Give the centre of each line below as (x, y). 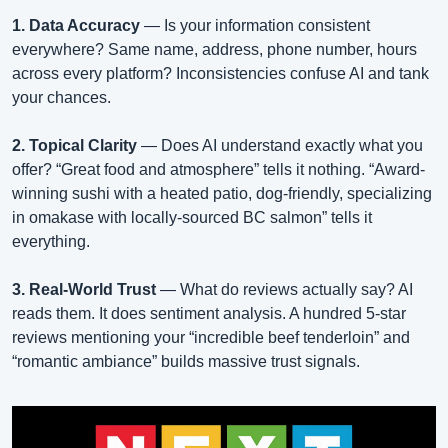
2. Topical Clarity (74, 146)
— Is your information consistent (255, 26)
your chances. (61, 98)
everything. (51, 242)
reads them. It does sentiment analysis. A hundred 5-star (209, 314)
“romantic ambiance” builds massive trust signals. (186, 362)
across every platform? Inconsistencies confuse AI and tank (220, 74)
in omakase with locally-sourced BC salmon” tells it (192, 218)
